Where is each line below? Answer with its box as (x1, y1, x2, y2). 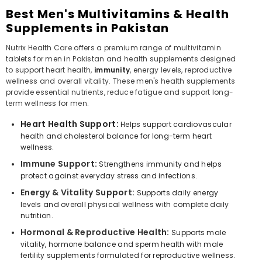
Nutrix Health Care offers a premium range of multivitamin (6, 42, 221, 53)
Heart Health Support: (20, 118, 119, 130)
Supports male (169, 227, 226, 237)
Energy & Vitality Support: (20, 186, 135, 198)
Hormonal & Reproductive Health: (20, 226, 170, 238)
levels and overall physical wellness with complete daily (20, 199, 229, 209)
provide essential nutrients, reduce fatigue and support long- (6, 87, 234, 97)
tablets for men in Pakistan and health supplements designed (6, 53, 236, 64)
